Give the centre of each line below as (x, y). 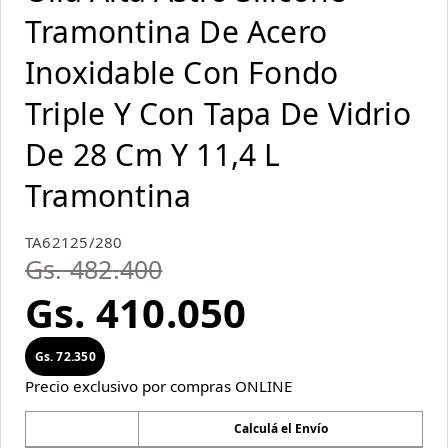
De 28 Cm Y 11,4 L (153, 154)
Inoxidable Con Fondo (182, 72)
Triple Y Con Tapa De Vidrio (218, 113)
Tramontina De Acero (176, 31)
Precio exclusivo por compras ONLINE (158, 386)
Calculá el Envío (280, 429)
